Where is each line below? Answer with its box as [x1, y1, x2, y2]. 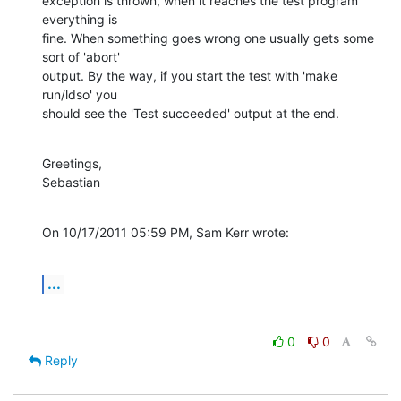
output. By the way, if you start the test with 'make [42, 67, 337, 83]
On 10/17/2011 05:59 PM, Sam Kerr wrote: [42, 224, 289, 240]
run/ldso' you [42, 86, 117, 102]
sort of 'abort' [42, 48, 120, 64]
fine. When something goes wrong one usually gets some [42, 30, 374, 46]
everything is [42, 11, 117, 27]
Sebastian [42, 174, 100, 190]
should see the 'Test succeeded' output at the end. [42, 105, 339, 121]
